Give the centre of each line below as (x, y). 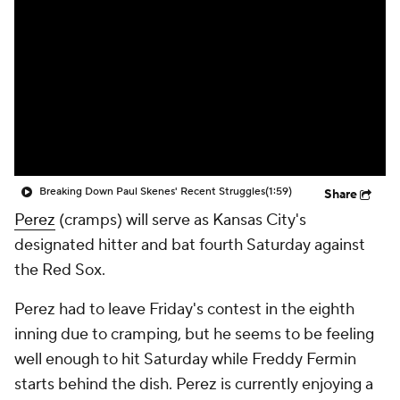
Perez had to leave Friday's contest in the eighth (184, 309)
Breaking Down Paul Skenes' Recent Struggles (152, 192)
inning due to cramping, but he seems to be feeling (194, 334)
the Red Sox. (60, 270)
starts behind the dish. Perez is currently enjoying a (194, 384)
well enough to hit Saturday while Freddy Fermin (185, 359)
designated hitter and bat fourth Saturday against (190, 245)
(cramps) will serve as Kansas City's (181, 220)
